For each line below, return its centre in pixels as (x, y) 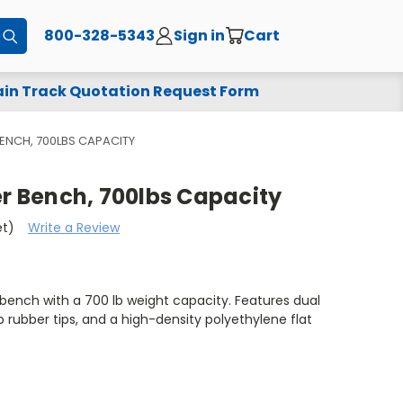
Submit (40, 36)
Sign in (200, 35)
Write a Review (73, 227)
